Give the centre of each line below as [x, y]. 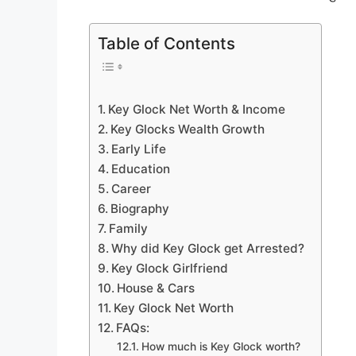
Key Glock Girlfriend [170, 268]
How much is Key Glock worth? [221, 346]
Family [129, 228]
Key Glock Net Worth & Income [197, 109]
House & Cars [156, 288]
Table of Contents [166, 44]
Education [141, 168]
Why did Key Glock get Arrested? [208, 248]
